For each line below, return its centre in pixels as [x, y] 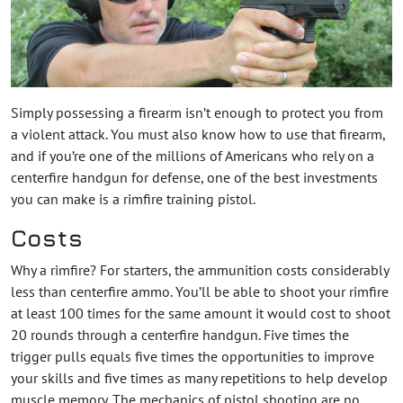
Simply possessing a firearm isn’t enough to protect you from [197, 112]
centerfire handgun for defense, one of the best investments [194, 177]
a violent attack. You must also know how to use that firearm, [198, 134]
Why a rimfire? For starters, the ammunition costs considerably [200, 269]
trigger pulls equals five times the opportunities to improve [193, 356]
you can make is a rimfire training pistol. [133, 198]
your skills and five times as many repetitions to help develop [199, 377]
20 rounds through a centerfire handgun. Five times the [180, 334]
